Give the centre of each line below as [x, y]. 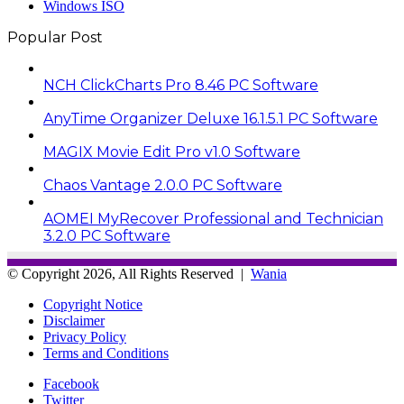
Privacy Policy [85, 336]
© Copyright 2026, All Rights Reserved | [129, 273]
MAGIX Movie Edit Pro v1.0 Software [172, 151]
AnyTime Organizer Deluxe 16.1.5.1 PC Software [211, 118]
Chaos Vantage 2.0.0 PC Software [163, 185]
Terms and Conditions [106, 353]
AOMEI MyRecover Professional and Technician [213, 218]
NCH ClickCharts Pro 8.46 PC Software [181, 85]
